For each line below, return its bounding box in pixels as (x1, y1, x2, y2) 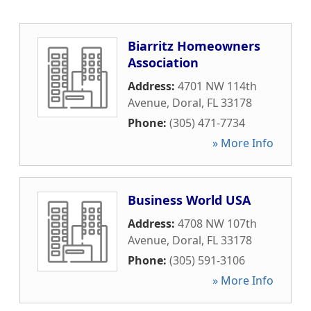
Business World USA (128, 192, 251, 208)
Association (128, 54, 199, 71)
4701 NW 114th (178, 78, 257, 94)
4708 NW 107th (178, 216, 257, 231)
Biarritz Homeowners (128, 37, 260, 54)
